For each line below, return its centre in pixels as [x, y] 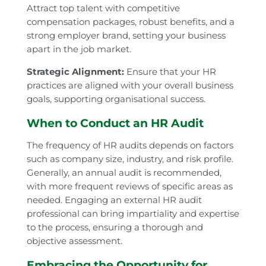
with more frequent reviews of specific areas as [129, 186]
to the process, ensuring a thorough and [115, 227]
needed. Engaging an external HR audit [114, 199]
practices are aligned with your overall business [130, 85]
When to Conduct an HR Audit [115, 123]
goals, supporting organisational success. [116, 99]
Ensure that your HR [170, 71]
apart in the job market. [79, 49]
